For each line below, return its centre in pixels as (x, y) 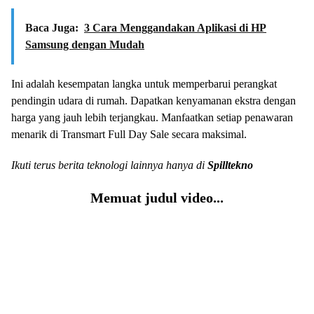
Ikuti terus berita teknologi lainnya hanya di (109, 165)
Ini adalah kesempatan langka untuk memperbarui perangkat (144, 84)
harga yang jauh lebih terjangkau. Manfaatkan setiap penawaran (152, 118)
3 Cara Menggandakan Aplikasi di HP (175, 28)
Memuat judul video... (157, 198)
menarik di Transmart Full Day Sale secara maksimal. (129, 135)
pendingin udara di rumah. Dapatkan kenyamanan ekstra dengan (153, 101)
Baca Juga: (52, 28)
